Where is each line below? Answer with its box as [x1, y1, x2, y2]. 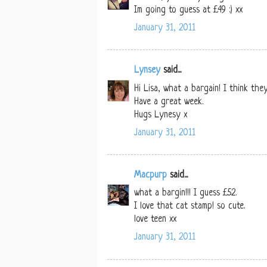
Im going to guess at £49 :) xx [134, 5, 243, 15]
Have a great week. [134, 97, 203, 107]
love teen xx [134, 215, 176, 225]
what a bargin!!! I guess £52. [134, 188, 237, 199]
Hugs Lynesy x [134, 110, 187, 120]
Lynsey [134, 66, 160, 76]
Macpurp [134, 170, 167, 181]
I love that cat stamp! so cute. [134, 201, 245, 212]
